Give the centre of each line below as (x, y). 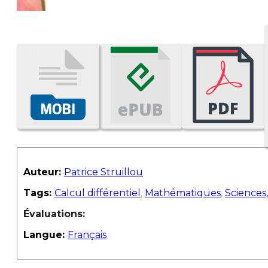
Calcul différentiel (98, 193)
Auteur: (44, 172)
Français (87, 235)
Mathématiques (183, 193)
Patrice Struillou (103, 172)
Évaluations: (54, 214)
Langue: (45, 235)
